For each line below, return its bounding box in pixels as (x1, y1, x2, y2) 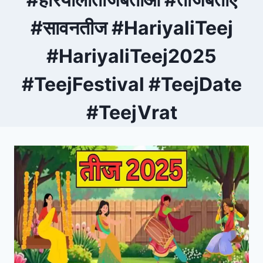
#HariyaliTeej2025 (46, 45, 217, 68)
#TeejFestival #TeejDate (21, 73, 242, 96)
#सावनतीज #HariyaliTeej (30, 16, 233, 40)
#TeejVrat (86, 101, 177, 124)
